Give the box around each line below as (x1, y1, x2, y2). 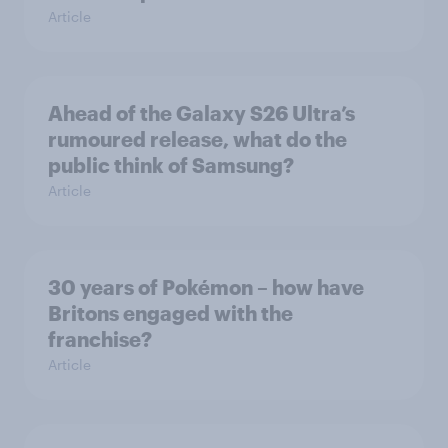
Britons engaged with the (48, 301, 293, 326)
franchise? (48, 327, 152, 352)
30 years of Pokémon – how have (48, 275, 364, 300)
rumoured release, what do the (48, 127, 347, 152)
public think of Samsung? (48, 153, 294, 178)
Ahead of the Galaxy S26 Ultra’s (48, 101, 355, 126)
